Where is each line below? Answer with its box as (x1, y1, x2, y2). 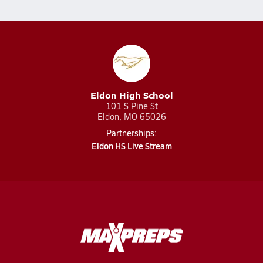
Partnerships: (106, 127, 157, 139)
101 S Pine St (105, 100, 158, 112)
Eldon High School (90, 88, 173, 102)
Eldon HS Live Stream (91, 140, 172, 151)
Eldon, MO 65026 (97, 111, 166, 122)
